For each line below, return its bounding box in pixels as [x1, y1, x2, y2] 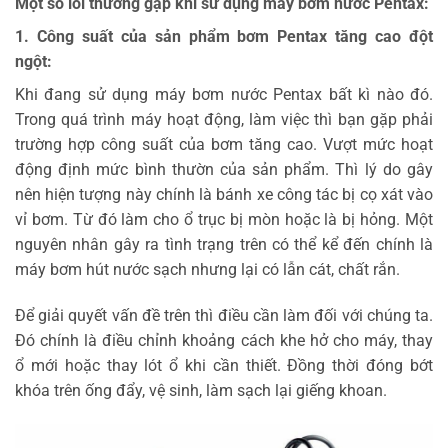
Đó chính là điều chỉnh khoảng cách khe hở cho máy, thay [15, 331, 433, 351]
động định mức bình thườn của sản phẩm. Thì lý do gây [15, 160, 433, 180]
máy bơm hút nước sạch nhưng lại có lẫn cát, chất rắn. [15, 260, 400, 280]
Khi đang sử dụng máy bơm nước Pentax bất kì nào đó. [15, 85, 433, 105]
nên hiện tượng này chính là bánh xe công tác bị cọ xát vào [15, 185, 433, 205]
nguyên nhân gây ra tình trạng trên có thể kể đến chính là [15, 235, 433, 255]
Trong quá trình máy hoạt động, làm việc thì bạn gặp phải [15, 110, 433, 130]
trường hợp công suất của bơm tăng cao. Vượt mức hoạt [15, 135, 433, 155]
